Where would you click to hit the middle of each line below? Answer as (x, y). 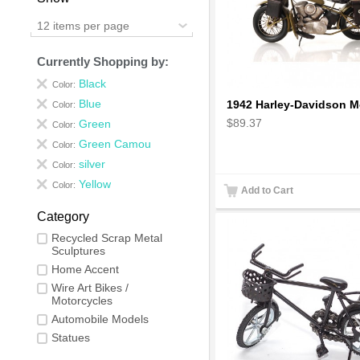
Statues (71, 337)
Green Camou (115, 143)
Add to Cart (267, 190)
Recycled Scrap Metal (107, 237)
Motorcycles (82, 300)
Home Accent (86, 269)
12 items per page (84, 25)
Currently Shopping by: (103, 61)
